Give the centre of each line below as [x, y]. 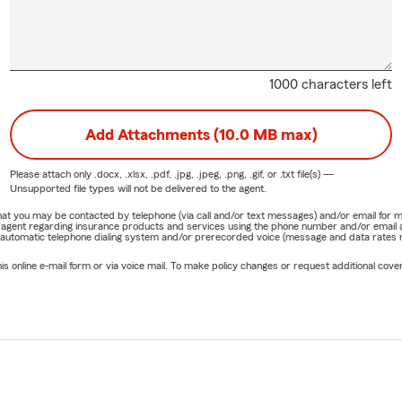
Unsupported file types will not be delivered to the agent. [138, 189]
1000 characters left [331, 85]
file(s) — [314, 175]
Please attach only [52, 175]
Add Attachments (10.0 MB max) [201, 135]
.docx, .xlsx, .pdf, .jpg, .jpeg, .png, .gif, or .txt [194, 175]
